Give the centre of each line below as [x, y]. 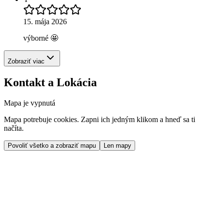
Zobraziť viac [26, 61]
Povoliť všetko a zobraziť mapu [52, 145]
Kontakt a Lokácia [50, 82]
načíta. [14, 128]
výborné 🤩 [41, 38]
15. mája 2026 [45, 21]
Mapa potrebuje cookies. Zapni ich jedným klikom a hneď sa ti [100, 119]
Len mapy [117, 145]
